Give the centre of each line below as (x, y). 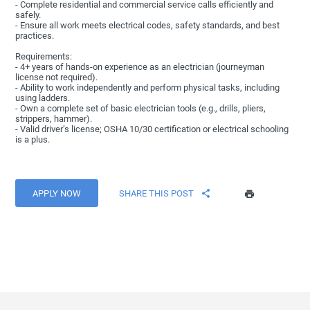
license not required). (57, 77)
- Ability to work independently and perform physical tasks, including (148, 88)
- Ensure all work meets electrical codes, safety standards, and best (148, 26)
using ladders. (43, 98)
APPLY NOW (57, 193)
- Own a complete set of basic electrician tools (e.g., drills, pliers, (141, 109)
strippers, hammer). (54, 119)
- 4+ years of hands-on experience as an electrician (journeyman (140, 67)
